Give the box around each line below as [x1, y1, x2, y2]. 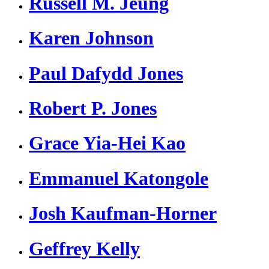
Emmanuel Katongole [29, 167, 208, 189]
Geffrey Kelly [29, 237, 140, 259]
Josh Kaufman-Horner [29, 202, 217, 225]
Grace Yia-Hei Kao [29, 132, 186, 154]
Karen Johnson [29, 27, 154, 49]
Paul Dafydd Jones [29, 62, 183, 84]
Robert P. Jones [29, 97, 157, 119]
